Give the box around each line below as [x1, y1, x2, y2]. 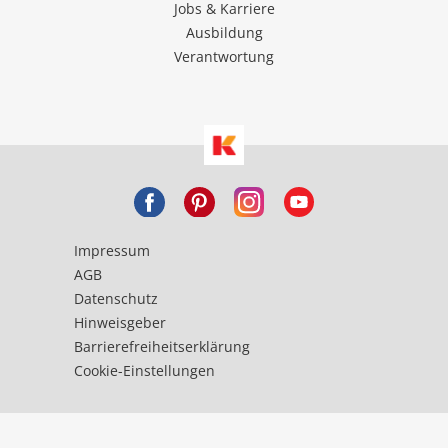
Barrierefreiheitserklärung [74, 336, 250, 356]
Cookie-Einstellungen [74, 360, 215, 380]
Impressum [74, 240, 150, 260]
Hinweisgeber [74, 312, 166, 332]
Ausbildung [185, 22, 263, 42]
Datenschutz [74, 288, 158, 308]
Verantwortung [174, 46, 274, 66]
